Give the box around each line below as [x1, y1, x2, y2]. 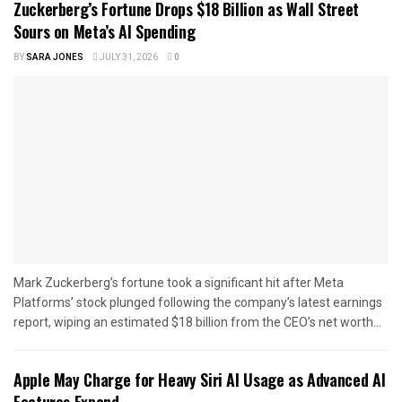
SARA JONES [26, 50, 83, 64]
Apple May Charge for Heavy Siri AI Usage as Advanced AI [13, 367, 386, 391]
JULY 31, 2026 [98, 50, 158, 64]
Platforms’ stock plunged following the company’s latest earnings [13, 294, 382, 310]
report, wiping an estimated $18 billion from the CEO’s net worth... [13, 314, 381, 329]
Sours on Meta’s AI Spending [13, 19, 196, 43]
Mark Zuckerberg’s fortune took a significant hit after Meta [13, 275, 344, 290]
